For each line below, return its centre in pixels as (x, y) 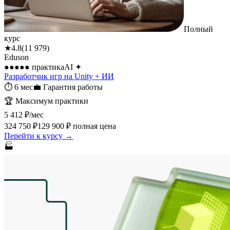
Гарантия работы (73, 87)
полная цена (93, 126)
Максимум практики (52, 101)
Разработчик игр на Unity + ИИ (59, 76)
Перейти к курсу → (39, 136)
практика (47, 67)
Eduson (16, 57)
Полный (198, 29)
